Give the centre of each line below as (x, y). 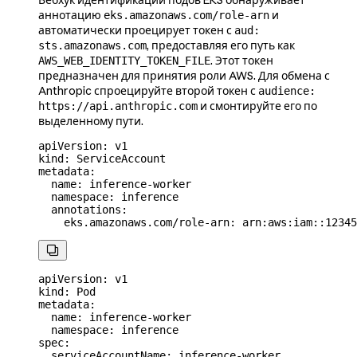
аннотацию (71, 16)
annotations (80, 210)
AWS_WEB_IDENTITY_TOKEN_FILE (124, 61)
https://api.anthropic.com (118, 106)
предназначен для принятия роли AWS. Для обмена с (184, 76)
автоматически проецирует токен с (136, 31)
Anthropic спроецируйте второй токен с (148, 91)
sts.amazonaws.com (92, 46)
